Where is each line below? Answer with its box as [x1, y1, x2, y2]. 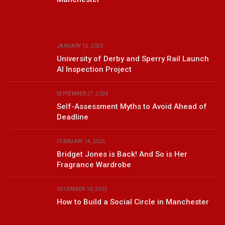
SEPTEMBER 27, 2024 [57, 91, 109, 97]
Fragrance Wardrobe [57, 160, 131, 170]
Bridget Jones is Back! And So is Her [57, 150, 187, 159]
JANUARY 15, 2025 [57, 43, 103, 49]
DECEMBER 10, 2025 [57, 186, 108, 192]
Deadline [57, 113, 88, 122]
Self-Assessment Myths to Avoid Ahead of [57, 102, 207, 111]
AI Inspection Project [57, 65, 132, 74]
